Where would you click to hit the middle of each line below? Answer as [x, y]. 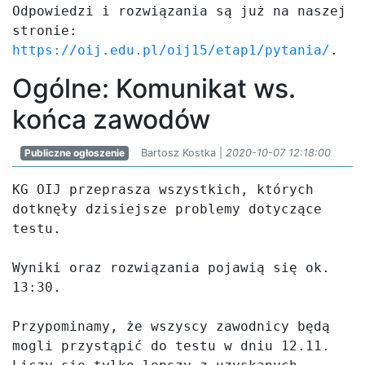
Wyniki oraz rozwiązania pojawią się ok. [171, 268]
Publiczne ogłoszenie [74, 153]
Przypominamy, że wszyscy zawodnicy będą [171, 326]
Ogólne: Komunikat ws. [154, 88]
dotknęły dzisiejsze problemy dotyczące [167, 209]
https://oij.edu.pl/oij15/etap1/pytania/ [171, 50]
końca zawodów [111, 119]
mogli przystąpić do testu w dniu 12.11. [171, 346]
